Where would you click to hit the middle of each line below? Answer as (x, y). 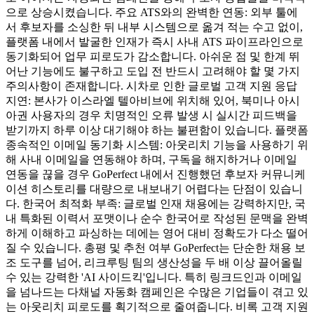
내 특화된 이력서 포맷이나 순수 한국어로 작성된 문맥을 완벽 (157, 218)
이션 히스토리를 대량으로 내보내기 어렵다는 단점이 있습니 (154, 189)
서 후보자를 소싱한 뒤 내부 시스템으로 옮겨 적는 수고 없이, (154, 27)
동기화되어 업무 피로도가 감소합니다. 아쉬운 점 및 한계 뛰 (153, 56)
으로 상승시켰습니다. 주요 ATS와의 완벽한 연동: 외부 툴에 (152, 12)
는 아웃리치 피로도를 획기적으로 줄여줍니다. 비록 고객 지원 (157, 306)
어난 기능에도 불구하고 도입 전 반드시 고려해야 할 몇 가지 (153, 71)
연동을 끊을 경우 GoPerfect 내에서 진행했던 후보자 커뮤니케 (156, 174)
